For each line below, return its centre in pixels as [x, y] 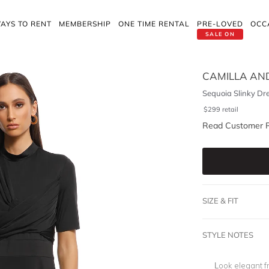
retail [230, 109]
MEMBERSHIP [85, 24]
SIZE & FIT [220, 201]
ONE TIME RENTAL [154, 24]
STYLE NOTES [228, 235]
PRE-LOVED [220, 24]
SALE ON [220, 34]
